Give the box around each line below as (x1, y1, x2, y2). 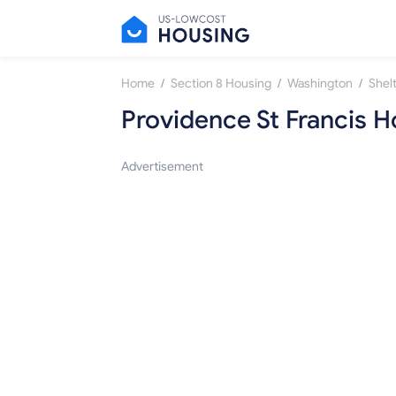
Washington (287, 76, 353, 92)
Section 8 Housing (171, 76, 271, 92)
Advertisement (121, 159, 203, 175)
